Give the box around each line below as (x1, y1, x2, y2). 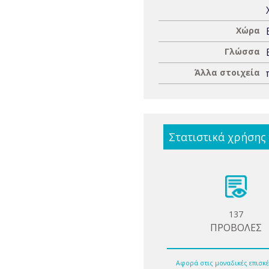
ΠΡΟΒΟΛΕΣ (210, 221, 262, 234)
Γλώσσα (225, 46, 260, 57)
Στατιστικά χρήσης (169, 130, 266, 144)
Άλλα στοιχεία (195, 67, 260, 78)
